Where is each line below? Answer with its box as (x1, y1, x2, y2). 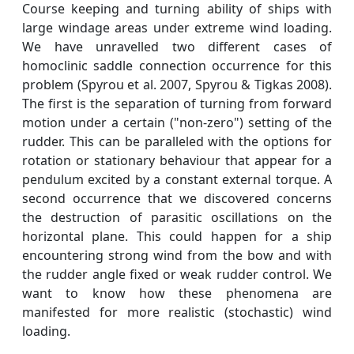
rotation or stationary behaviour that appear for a (22, 151, 332, 169)
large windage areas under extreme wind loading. (22, 18, 332, 36)
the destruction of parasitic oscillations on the (22, 208, 332, 226)
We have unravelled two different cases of (22, 37, 332, 55)
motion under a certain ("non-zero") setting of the (22, 113, 332, 131)
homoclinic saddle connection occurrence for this (22, 56, 332, 74)
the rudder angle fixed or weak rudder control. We (22, 265, 332, 283)
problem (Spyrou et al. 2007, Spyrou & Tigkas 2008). (22, 75, 332, 93)
